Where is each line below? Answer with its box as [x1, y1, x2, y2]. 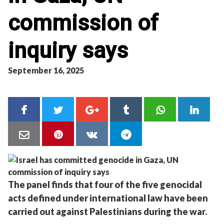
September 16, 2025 [8, 65, 84, 75]
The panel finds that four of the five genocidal [8, 178, 202, 190]
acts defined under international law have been [8, 192, 208, 203]
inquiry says [8, 37, 128, 63]
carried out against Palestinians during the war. [8, 205, 207, 217]
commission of [8, 10, 158, 36]
